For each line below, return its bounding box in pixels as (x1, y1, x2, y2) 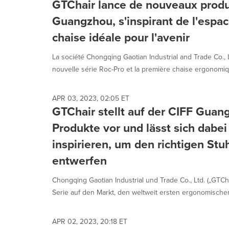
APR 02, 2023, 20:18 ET (52, 216, 127, 226)
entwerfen (52, 152, 107, 169)
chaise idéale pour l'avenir (52, 29, 190, 45)
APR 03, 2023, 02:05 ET (52, 93, 129, 103)
